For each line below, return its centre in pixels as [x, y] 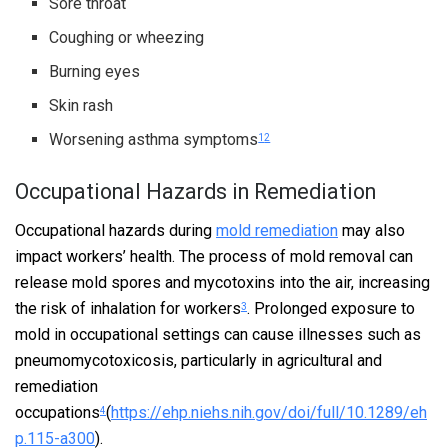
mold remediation [277, 230]
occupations [57, 412]
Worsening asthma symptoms [154, 139]
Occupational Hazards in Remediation [195, 191]
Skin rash [81, 105]
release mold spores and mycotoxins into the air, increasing [222, 282]
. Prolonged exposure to [331, 308]
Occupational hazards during [115, 230]
